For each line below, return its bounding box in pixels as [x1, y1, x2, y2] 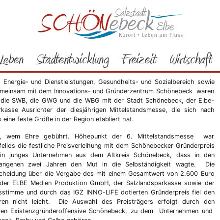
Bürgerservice [49, 7, 90, 14]
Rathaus [11, 7, 35, 14]
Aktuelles [104, 7, 131, 14]
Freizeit [121, 50, 157, 68]
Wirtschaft [168, 50, 212, 68]
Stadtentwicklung [36, 50, 109, 68]
